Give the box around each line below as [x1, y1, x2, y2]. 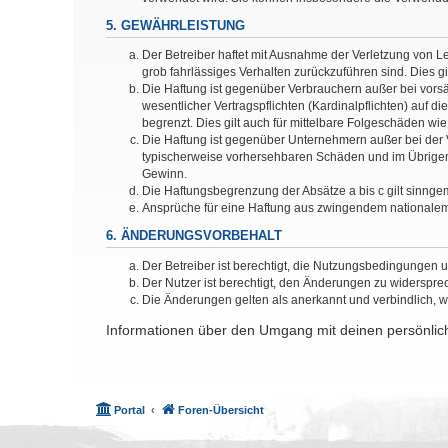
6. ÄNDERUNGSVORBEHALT [106, 229, 282, 244]
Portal [114, 404, 145, 417]
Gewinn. [142, 167, 187, 182]
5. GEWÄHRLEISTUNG [106, 18, 245, 33]
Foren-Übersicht [178, 404, 264, 417]
